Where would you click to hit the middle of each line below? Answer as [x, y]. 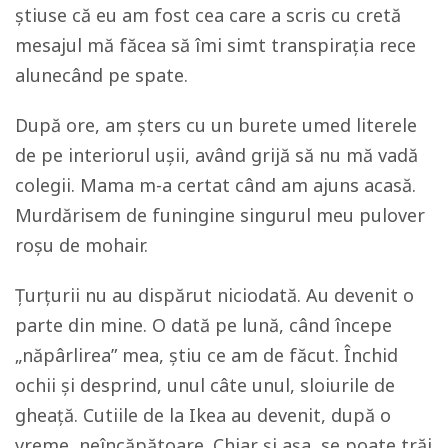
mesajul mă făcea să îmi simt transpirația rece [215, 45]
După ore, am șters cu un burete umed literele [216, 125]
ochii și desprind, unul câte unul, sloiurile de [205, 385]
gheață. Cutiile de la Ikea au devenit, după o [203, 415]
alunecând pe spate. [101, 75]
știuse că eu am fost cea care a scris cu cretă [208, 15]
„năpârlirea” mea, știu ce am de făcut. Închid [206, 355]
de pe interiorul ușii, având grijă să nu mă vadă [216, 155]
